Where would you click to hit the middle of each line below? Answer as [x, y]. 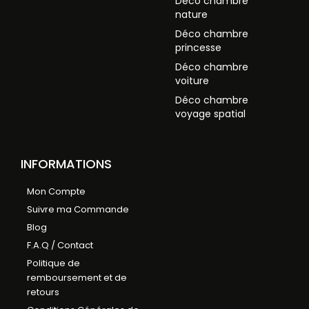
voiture [192, 80]
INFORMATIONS [66, 163]
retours [43, 292]
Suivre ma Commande [78, 209]
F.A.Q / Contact [60, 245]
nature [191, 14]
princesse [198, 47]
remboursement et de [77, 277]
